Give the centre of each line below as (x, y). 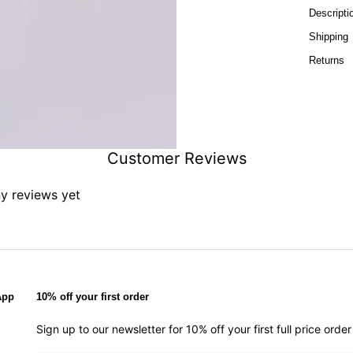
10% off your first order (92, 296)
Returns (327, 60)
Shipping (329, 37)
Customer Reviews (176, 158)
